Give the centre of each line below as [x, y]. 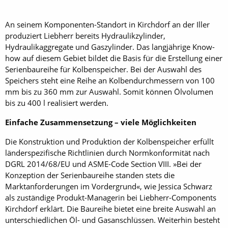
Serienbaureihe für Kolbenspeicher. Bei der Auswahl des [103, 69]
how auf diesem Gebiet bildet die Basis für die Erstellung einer [114, 58]
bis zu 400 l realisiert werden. [57, 103]
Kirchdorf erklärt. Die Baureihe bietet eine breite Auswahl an [110, 208]
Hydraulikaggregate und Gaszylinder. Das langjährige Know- [110, 47]
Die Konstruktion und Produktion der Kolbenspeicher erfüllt [109, 141]
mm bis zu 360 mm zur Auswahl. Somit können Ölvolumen [109, 91]
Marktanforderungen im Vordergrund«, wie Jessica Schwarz [109, 186]
